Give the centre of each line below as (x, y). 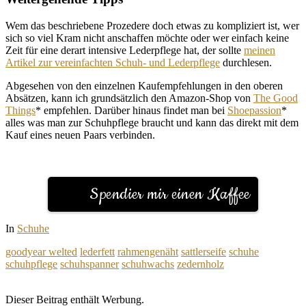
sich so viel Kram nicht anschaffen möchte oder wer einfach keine (147, 38)
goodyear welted (41, 252)
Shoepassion (254, 111)
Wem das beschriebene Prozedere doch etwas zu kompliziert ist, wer (152, 26)
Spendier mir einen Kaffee (170, 195)
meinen (260, 51)
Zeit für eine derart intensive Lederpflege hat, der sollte (125, 51)
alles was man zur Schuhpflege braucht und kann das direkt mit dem (152, 123)
